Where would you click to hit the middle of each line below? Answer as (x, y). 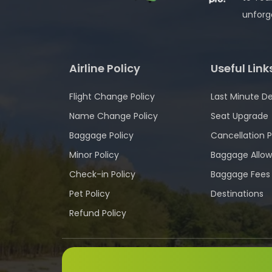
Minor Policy (94, 155)
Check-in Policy (102, 174)
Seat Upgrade (239, 116)
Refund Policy (98, 213)
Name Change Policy (114, 116)
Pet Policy (90, 194)
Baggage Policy (101, 135)
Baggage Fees (240, 174)
